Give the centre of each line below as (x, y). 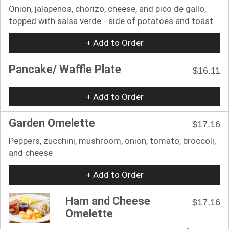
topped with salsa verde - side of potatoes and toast (111, 21)
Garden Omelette (52, 123)
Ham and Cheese (108, 201)
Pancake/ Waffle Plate (65, 69)
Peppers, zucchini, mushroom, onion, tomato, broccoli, (112, 140)
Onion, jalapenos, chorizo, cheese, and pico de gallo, (107, 8)
